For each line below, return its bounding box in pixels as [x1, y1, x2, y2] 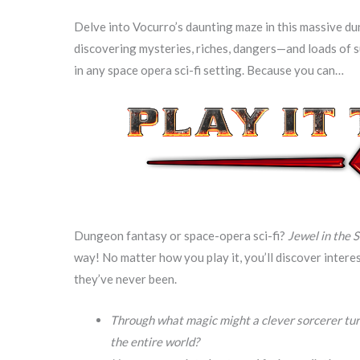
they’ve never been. [74, 271, 177, 286]
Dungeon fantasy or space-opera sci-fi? [74, 227, 288, 243]
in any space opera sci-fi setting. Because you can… [74, 62, 344, 77]
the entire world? [110, 333, 199, 349]
